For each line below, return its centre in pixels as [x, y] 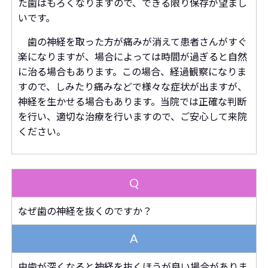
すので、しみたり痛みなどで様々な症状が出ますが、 [132, 86]
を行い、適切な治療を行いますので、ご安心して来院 [132, 116]
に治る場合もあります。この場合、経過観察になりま [132, 71]
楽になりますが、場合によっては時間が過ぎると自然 [132, 57]
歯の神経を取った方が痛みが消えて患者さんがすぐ [132, 42]
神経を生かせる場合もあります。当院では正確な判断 [132, 101]
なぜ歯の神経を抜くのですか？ [85, 211]
